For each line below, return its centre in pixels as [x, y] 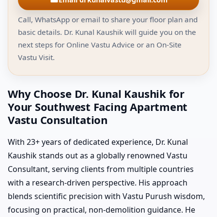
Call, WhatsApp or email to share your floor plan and [108, 19]
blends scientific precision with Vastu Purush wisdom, [106, 196]
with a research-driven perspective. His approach [98, 183]
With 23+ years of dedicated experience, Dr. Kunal [98, 142]
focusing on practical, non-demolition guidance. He [101, 210]
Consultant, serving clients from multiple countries [101, 169]
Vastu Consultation [58, 119]
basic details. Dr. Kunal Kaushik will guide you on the [107, 32]
